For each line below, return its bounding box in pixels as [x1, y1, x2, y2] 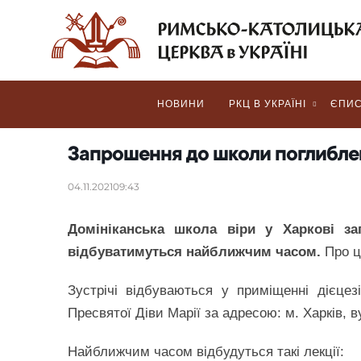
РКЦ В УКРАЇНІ [229, 98, 306, 110]
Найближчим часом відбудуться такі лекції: [68, 344, 348, 359]
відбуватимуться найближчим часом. [68, 244, 325, 259]
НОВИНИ [157, 98, 205, 110]
